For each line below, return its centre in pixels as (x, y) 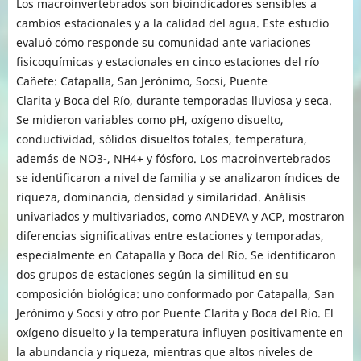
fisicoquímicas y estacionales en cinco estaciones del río (167, 61)
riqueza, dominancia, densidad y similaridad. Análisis (161, 197)
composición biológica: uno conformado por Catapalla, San (175, 293)
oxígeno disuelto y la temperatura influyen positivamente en (179, 332)
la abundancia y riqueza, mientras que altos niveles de (164, 351)
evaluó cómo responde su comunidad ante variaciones (163, 42)
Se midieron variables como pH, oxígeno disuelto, (149, 119)
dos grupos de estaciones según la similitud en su (152, 274)
